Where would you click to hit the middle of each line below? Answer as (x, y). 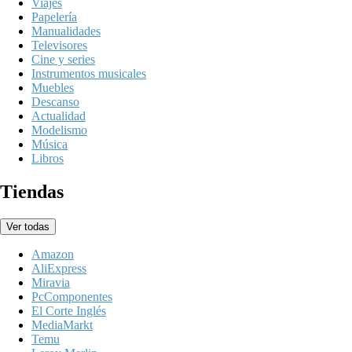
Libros (48, 158)
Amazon (53, 254)
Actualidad (59, 115)
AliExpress (59, 268)
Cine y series (63, 59)
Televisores (59, 45)
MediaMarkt (62, 324)
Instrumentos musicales (89, 73)
